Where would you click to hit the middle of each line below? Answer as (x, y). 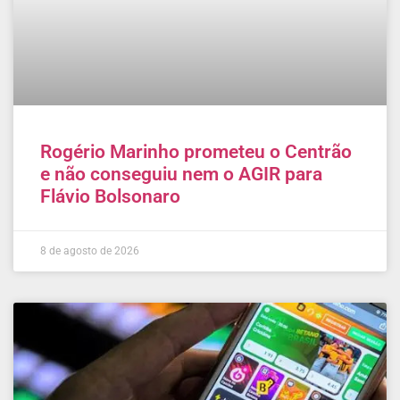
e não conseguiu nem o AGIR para (181, 175)
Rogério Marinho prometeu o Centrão (196, 152)
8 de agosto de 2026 (90, 251)
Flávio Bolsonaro (110, 197)
